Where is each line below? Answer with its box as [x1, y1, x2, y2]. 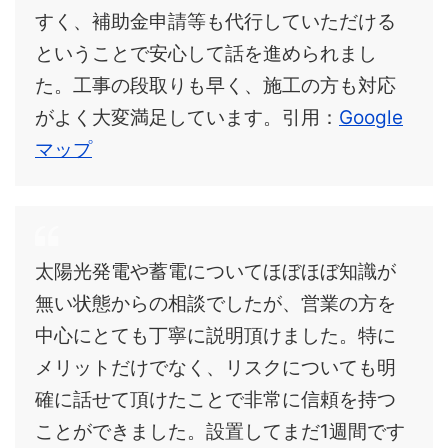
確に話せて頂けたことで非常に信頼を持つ [35, 387, 396, 411]
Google [339, 105, 403, 129]
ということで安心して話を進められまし [35, 41, 377, 65]
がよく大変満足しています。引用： [35, 105, 339, 129]
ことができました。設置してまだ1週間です [35, 419, 405, 443]
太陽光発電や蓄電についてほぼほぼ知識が [35, 259, 396, 283]
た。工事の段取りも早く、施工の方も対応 [35, 73, 396, 97]
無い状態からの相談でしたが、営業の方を [35, 291, 396, 315]
